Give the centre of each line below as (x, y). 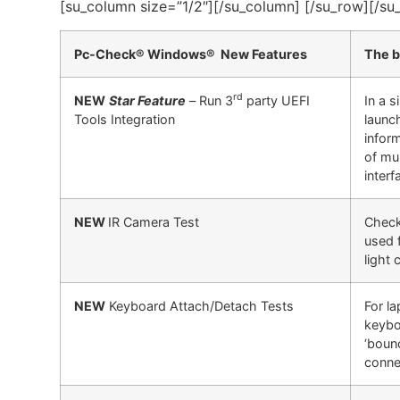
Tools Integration (125, 119)
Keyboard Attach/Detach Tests (200, 305)
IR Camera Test (154, 221)
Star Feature (148, 100)
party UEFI (277, 100)
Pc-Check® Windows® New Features (191, 54)
